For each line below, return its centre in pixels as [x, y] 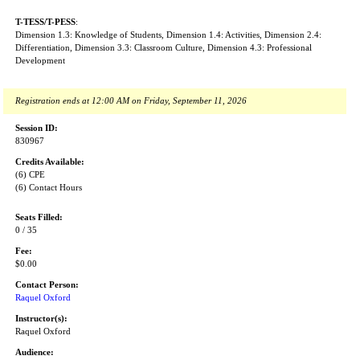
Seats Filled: [39, 217]
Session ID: [37, 128]
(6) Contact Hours [49, 188]
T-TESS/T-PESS [45, 22]
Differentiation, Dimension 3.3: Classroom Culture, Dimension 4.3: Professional [164, 48]
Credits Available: [50, 162]
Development [40, 61]
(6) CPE [30, 175]
